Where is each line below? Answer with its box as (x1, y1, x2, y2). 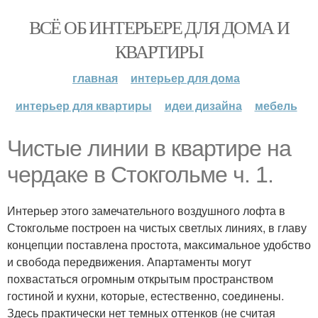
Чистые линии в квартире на (7, 136, 291, 161)
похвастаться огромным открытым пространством (7, 270, 273, 287)
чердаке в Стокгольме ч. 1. (7, 162, 273, 187)
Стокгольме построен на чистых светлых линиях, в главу (7, 219, 307, 236)
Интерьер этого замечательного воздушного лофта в (7, 202, 285, 219)
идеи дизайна (164, 97, 242, 114)
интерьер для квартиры (15, 97, 152, 114)
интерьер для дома (131, 70, 240, 86)
